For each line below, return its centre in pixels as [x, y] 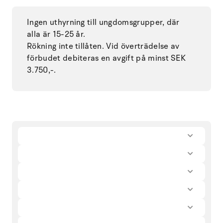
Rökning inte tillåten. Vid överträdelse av [103, 46]
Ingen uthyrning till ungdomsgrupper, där [103, 22]
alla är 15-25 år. [56, 34]
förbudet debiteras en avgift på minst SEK [107, 58]
